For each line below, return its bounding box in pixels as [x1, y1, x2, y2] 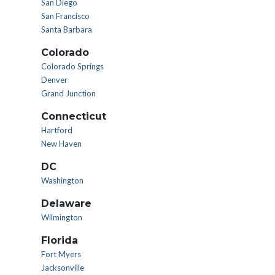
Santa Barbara [41, 25, 92, 34]
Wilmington [41, 212, 82, 222]
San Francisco [41, 11, 90, 21]
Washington [41, 176, 83, 185]
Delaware [41, 198, 91, 209]
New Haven [41, 139, 82, 149]
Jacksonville [41, 263, 84, 273]
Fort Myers [41, 249, 81, 259]
